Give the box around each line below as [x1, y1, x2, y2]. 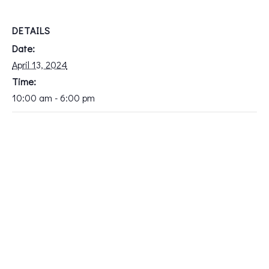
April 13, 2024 [12, 58, 67, 71]
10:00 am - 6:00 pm [12, 91, 95, 104]
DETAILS [12, 24, 50, 37]
